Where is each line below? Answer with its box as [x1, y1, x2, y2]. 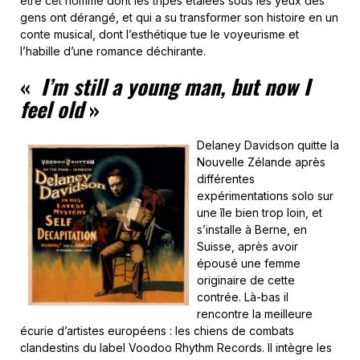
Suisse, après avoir [197, 239, 298, 253]
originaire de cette [197, 273, 295, 287]
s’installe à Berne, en [197, 223, 307, 236]
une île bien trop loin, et [197, 206, 322, 219]
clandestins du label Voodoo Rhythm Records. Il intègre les [20, 341, 332, 354]
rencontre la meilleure [197, 307, 313, 321]
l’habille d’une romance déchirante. [20, 44, 206, 58]
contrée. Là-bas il [197, 290, 288, 304]
